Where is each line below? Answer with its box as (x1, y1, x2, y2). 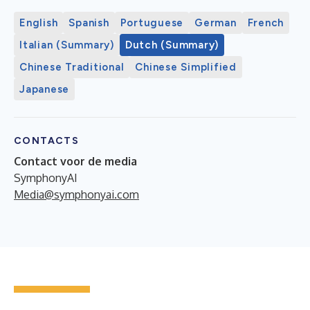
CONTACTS (14, 134, 80, 147)
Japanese (19, 82, 69, 95)
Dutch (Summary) (125, 38, 219, 51)
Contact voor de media (14, 154, 137, 168)
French (247, 16, 284, 29)
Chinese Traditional (19, 60, 125, 73)
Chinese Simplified (135, 60, 237, 73)
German (194, 16, 237, 29)
